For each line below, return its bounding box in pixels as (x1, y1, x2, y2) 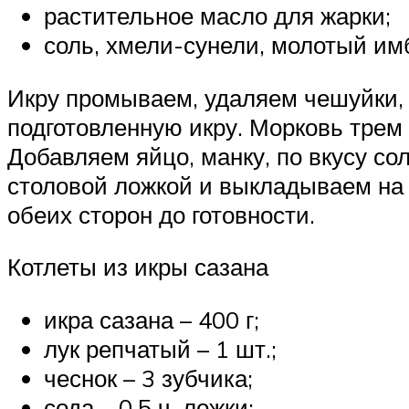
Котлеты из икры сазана (7, 252, 268, 282)
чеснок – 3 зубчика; (44, 362, 253, 393)
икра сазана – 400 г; (44, 304, 259, 334)
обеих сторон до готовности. (7, 199, 315, 229)
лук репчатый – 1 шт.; (44, 333, 277, 363)
